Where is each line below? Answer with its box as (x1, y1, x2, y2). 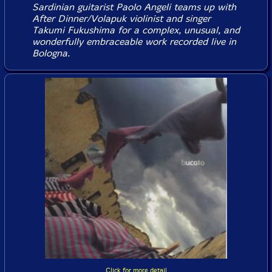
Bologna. (32, 47, 70, 59)
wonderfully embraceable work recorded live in (32, 35, 236, 47)
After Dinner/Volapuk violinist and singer (32, 12, 211, 24)
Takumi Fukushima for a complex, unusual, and (32, 24, 240, 36)
